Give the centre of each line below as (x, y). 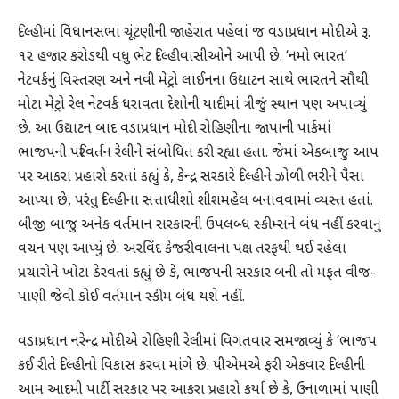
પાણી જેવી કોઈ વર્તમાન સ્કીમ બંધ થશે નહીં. (131, 298)
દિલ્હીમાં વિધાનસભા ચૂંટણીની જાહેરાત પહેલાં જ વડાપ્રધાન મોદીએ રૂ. (194, 33)
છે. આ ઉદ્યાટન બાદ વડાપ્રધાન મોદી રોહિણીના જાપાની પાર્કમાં (175, 130)
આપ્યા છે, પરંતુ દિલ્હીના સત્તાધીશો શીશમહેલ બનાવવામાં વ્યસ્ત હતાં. (195, 202)
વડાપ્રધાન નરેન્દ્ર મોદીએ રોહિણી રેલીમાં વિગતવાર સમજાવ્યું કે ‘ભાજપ (197, 342)
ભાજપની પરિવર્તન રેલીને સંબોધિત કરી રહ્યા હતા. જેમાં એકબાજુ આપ (198, 154)
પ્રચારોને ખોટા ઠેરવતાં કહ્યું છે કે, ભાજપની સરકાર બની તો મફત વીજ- (197, 274)
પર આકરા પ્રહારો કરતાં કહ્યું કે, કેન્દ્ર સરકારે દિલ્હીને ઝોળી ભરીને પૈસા (191, 178)
